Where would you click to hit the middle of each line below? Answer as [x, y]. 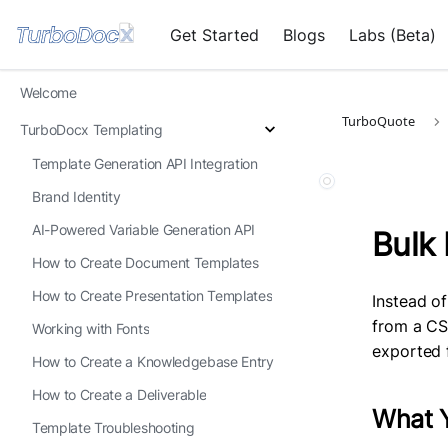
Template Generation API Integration [145, 163]
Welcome [48, 92]
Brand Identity [76, 196]
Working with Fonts [91, 328]
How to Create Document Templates [145, 262]
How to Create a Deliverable [119, 394]
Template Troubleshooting [113, 427]
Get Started [214, 34]
